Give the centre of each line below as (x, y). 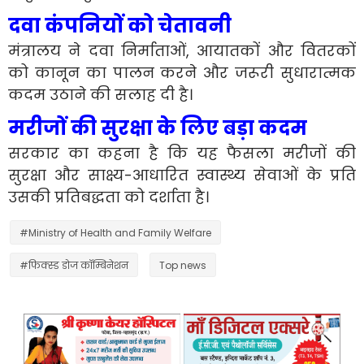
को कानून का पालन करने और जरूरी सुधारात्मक (182, 72)
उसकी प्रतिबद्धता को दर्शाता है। (108, 197)
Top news (183, 265)
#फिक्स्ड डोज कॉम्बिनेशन (74, 265)
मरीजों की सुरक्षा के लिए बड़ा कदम (158, 128)
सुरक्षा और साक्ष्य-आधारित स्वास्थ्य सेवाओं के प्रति (182, 175)
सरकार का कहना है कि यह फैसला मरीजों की (182, 153)
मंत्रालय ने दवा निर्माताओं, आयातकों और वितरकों (182, 50)
